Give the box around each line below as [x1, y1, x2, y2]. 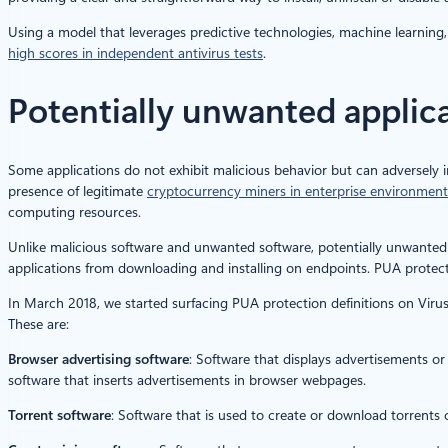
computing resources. [8, 203, 141, 220]
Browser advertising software [8, 350, 189, 367]
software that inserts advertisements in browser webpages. [8, 371, 366, 388]
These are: [8, 315, 69, 332]
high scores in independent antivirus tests [8, 45, 263, 61]
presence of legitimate [8, 182, 147, 199]
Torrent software [8, 406, 111, 423]
